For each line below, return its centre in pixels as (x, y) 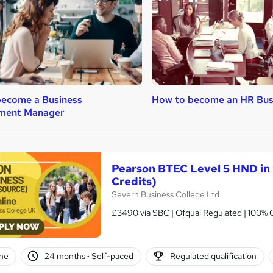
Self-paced (112, 256)
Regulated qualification (213, 256)
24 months (66, 256)
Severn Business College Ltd (165, 194)
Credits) (134, 181)
